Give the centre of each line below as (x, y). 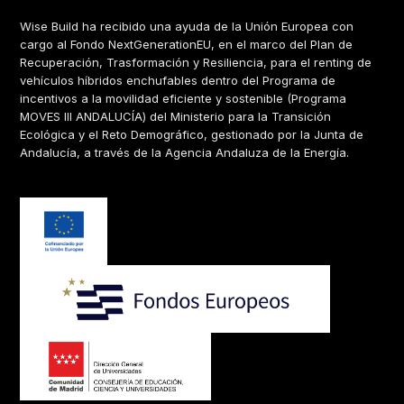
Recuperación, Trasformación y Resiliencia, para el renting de (196, 63)
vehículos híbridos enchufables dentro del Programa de (178, 81)
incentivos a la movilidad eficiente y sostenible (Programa (184, 99)
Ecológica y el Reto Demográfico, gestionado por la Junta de (192, 135)
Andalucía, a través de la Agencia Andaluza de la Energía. (185, 153)
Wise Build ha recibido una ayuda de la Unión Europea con (187, 27)
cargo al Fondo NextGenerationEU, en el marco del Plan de (187, 45)
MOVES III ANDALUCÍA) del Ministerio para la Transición (176, 117)
